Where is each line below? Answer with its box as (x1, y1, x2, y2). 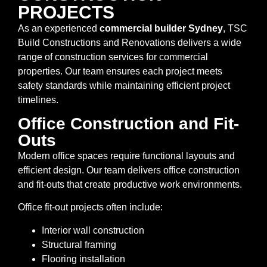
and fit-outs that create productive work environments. (18, 179, 242, 190)
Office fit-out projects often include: (18, 202, 163, 213)
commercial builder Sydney (100, 23, 223, 33)
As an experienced (18, 23, 100, 33)
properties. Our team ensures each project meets (18, 66, 222, 76)
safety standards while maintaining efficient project (18, 80, 230, 91)
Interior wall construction (42, 225, 144, 235)
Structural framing (42, 239, 116, 250)
